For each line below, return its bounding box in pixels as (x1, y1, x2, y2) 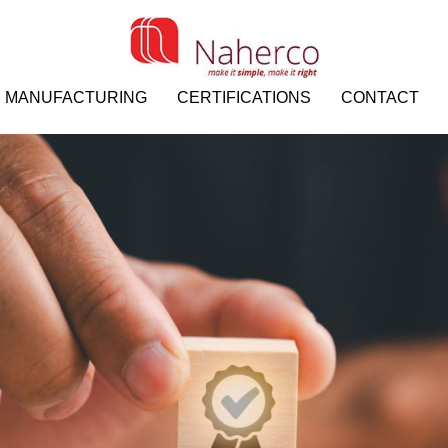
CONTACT (340, 89, 419, 107)
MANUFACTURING (4, 89, 147, 107)
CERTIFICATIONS (176, 89, 311, 107)
